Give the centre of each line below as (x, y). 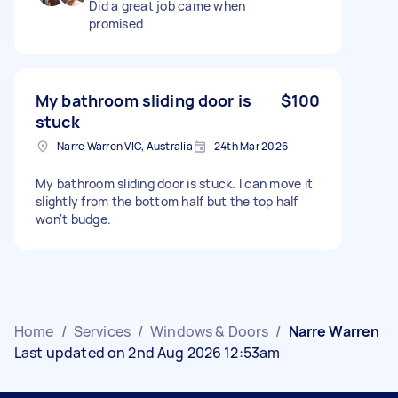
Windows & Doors (210, 331)
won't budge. (73, 219)
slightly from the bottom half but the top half (167, 201)
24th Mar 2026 (251, 146)
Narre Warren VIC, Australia (125, 146)
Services (102, 331)
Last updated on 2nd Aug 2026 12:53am (147, 352)
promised (116, 23)
